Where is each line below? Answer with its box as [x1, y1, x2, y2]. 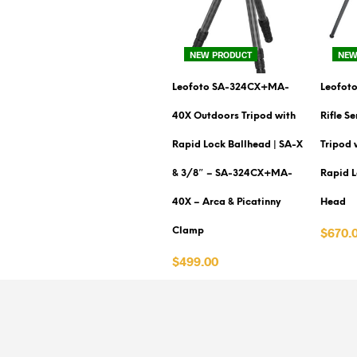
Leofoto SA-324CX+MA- [171, 82, 289, 93]
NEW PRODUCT [189, 49, 252, 61]
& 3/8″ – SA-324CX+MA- [171, 168, 292, 179]
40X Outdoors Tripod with [171, 111, 296, 122]
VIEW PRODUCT [171, 280, 254, 292]
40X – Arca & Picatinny [171, 197, 280, 208]
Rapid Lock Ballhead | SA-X [171, 139, 303, 151]
